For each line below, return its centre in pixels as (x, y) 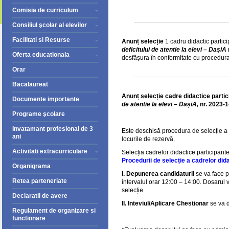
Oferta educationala (41, 55)
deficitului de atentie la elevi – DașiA (175, 50)
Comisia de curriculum (45, 10)
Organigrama (31, 166)
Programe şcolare (39, 114)
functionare (29, 218)
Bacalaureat (30, 84)
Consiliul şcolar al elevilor (50, 25)
